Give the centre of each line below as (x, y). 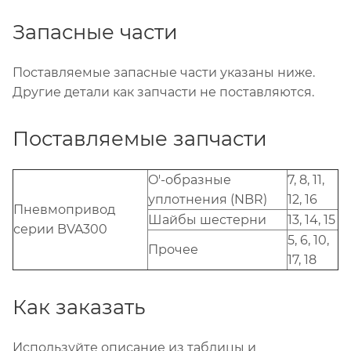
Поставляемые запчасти (140, 139)
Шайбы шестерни (207, 220)
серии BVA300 (60, 230)
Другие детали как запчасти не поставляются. (165, 92)
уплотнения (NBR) (208, 200)
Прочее (173, 250)
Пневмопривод (64, 210)
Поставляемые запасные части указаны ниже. (164, 73)
